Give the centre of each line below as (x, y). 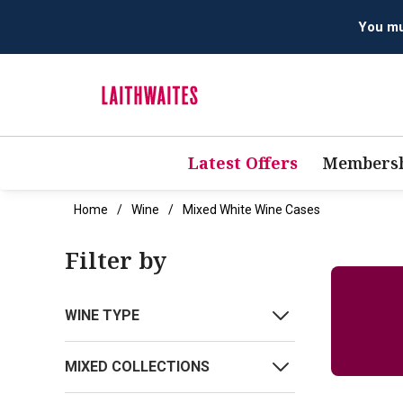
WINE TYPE (102, 316)
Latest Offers (242, 163)
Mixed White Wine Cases (251, 210)
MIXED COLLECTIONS (137, 367)
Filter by (116, 260)
